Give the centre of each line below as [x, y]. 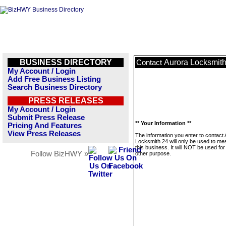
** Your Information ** [163, 123]
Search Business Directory [55, 87]
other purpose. [153, 153]
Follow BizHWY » [60, 154]
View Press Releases [44, 134]
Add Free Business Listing [54, 79]
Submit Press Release [46, 118]
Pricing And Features [45, 126]
